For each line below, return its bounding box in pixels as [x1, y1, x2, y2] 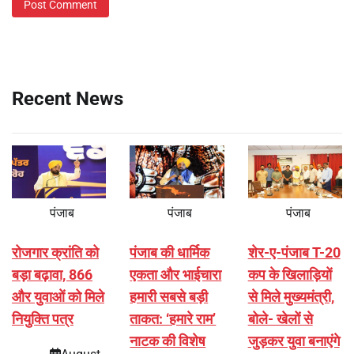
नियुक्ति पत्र [12, 311, 73, 328]
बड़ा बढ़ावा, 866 [12, 266, 92, 284]
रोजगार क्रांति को [12, 244, 99, 262]
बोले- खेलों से [247, 311, 313, 328]
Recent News [12, 88, 123, 111]
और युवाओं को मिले [12, 288, 104, 306]
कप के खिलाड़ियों [247, 266, 332, 284]
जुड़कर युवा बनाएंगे [247, 333, 340, 350]
